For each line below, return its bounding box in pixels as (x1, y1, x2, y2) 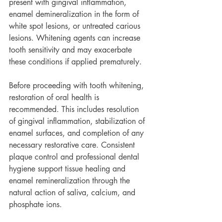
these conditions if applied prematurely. (9, 56, 142, 67)
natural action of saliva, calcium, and (9, 187, 138, 198)
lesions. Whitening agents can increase (9, 33, 143, 43)
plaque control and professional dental (9, 152, 142, 162)
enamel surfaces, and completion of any (9, 128, 146, 138)
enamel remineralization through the (9, 175, 132, 186)
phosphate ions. (9, 199, 62, 210)
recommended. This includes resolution (9, 104, 141, 114)
